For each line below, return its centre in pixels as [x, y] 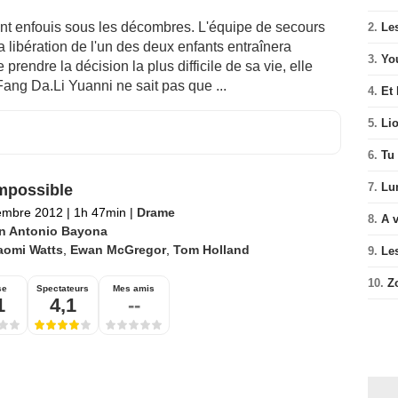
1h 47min [99, 213]
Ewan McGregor [118, 250]
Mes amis [134, 289]
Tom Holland [211, 250]
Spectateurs [63, 289]
